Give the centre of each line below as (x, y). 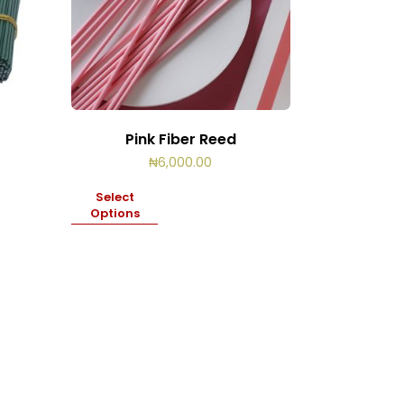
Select (115, 197)
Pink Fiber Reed (180, 140)
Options (115, 214)
